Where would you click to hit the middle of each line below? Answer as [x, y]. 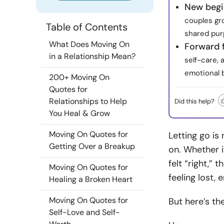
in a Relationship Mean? [92, 56]
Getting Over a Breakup [92, 146]
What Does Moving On [89, 44]
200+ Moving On [79, 77]
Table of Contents [87, 27]
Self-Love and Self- [84, 212]
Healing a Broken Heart [91, 179]
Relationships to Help [88, 101]
